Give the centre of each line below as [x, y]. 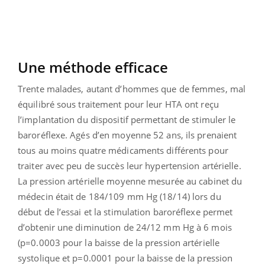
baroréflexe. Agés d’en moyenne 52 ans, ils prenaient [127, 135]
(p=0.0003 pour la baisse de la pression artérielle [119, 242]
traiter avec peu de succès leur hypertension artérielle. [130, 165]
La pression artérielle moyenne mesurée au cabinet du [130, 181]
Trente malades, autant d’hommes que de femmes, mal [132, 88]
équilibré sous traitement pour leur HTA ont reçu [118, 104]
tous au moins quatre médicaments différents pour [123, 150]
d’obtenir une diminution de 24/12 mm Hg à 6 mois [125, 227]
